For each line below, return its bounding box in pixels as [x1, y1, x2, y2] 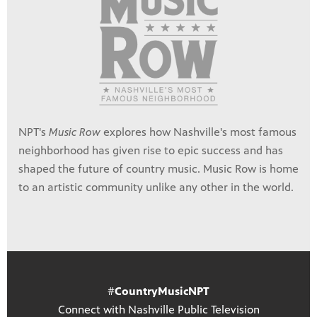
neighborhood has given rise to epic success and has [18, 143, 283, 157]
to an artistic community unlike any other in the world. [18, 180, 294, 194]
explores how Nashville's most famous [100, 125, 296, 139]
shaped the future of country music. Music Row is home [18, 161, 299, 175]
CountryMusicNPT [115, 284, 209, 298]
